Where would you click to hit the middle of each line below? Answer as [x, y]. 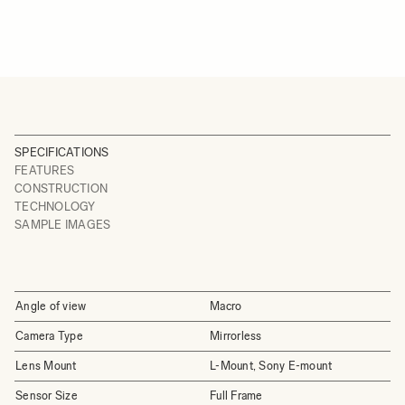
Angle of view [51, 306]
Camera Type [49, 336]
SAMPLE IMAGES [63, 225]
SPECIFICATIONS [62, 152]
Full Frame [236, 396]
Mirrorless [236, 336]
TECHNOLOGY [55, 207]
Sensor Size [47, 396]
